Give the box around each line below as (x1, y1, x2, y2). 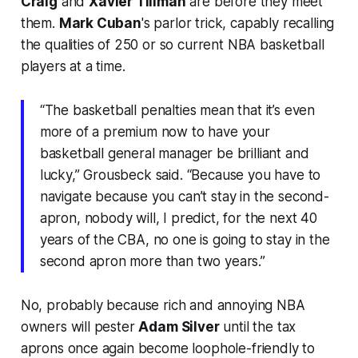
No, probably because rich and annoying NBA (20, 296, 305, 313)
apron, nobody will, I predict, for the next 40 (39, 209, 317, 226)
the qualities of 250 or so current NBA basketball (20, 36, 324, 53)
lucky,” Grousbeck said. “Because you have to (39, 166, 321, 183)
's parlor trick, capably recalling (141, 14, 335, 31)
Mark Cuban (58, 14, 141, 31)
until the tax (219, 318, 296, 335)
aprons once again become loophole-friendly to (20, 340, 316, 356)
